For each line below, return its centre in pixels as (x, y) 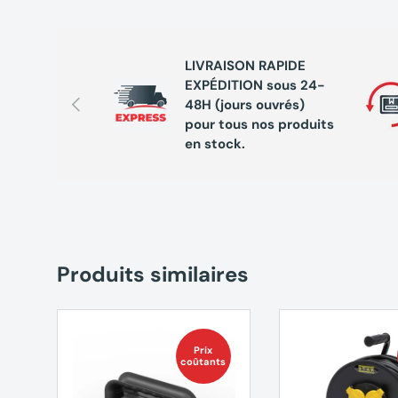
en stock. (215, 143)
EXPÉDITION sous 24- (255, 85)
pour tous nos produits (259, 124)
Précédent (95, 99)
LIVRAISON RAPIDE (245, 65)
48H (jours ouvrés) (245, 104)
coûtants (203, 361)
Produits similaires (153, 274)
